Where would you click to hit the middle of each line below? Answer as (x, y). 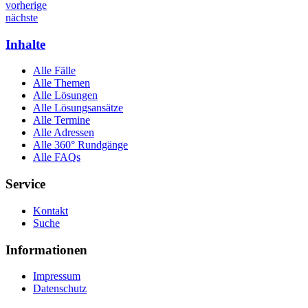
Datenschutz (60, 289)
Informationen (46, 250)
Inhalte (25, 44)
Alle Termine (62, 120)
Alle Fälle (54, 71)
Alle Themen (62, 83)
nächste (22, 18)
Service (25, 184)
